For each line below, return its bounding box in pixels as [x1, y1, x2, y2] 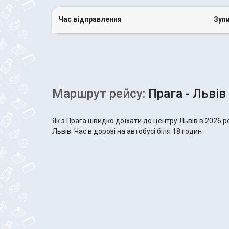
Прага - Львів [145, 86, 226, 101]
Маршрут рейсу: [52, 86, 145, 101]
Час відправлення [58, 15, 122, 24]
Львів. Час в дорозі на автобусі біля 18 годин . [52, 127, 205, 135]
